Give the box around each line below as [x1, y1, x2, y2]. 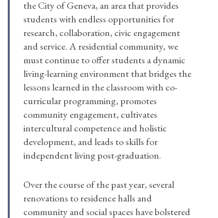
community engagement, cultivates [23, 108, 157, 121]
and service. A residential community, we [23, 40, 178, 53]
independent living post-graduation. [23, 149, 161, 162]
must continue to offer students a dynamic [23, 54, 185, 67]
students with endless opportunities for [23, 13, 174, 26]
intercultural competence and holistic [23, 122, 167, 135]
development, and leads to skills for [23, 135, 158, 148]
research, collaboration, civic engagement [23, 26, 180, 39]
